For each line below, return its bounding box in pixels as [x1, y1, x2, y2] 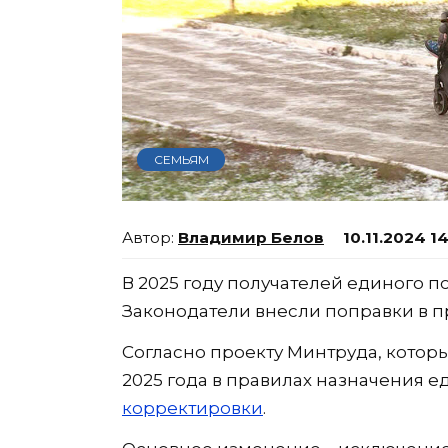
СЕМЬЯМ [153, 151, 209, 167]
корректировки [122, 398, 263, 419]
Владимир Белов [178, 228, 324, 248]
